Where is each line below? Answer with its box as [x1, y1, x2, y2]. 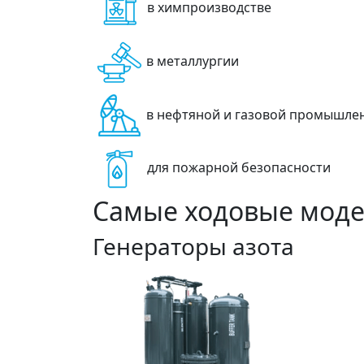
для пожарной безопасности [147, 158, 331, 177]
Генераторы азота [93, 231, 294, 262]
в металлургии [146, 52, 239, 71]
